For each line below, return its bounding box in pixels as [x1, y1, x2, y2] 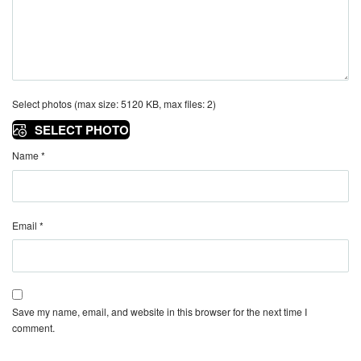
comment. [12, 320, 55, 334]
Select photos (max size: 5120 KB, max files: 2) [12, 97, 216, 111]
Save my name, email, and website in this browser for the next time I [12, 304, 307, 318]
